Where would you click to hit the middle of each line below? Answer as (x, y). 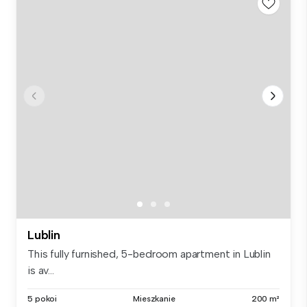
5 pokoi (42, 298)
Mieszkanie (154, 298)
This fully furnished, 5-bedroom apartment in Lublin (149, 254)
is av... (41, 270)
